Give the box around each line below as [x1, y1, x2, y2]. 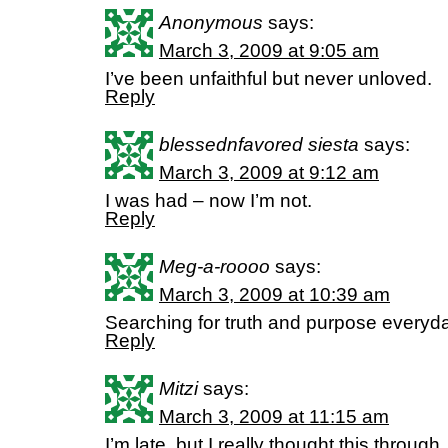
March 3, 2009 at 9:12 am [159, 162, 379, 183]
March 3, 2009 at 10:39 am [159, 284, 390, 305]
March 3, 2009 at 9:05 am [159, 40, 379, 61]
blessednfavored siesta [159, 134, 359, 155]
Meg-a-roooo [159, 256, 270, 277]
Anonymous [159, 12, 263, 33]
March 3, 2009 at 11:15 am [159, 406, 389, 427]
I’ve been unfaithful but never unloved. [105, 68, 432, 89]
